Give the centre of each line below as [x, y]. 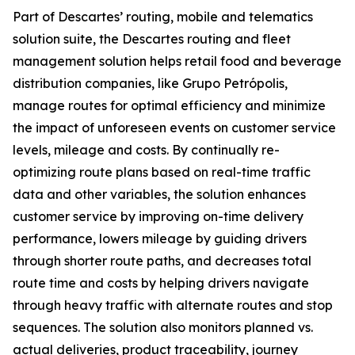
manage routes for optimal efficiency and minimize [169, 105]
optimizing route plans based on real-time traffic [162, 172]
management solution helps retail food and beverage [177, 61]
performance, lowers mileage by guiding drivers [160, 239]
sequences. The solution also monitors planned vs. [163, 327]
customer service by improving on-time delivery [158, 216]
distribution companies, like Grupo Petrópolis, [150, 83]
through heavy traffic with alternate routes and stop [173, 305]
